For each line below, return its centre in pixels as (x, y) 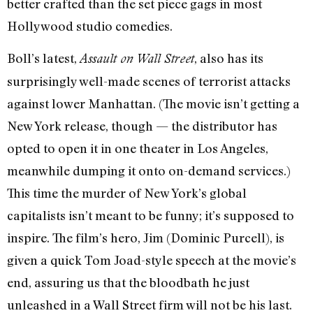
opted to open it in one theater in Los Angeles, (138, 148)
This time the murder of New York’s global (127, 193)
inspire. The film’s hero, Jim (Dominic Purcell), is (146, 238)
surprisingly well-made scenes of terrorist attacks (149, 81)
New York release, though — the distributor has (142, 126)
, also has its (229, 58)
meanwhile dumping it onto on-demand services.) (149, 171)
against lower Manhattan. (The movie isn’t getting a (153, 104)
